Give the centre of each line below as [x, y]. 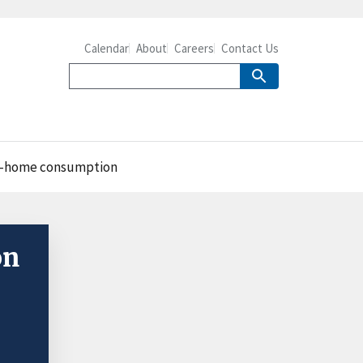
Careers [194, 48]
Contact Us [250, 48]
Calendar [107, 48]
